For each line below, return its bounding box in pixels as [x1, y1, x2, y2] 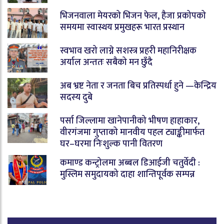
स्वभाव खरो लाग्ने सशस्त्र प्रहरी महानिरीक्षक [60, 43, 196, 58]
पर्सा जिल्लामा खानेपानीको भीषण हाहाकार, [60, 113, 199, 128]
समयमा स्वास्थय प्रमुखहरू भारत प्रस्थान [60, 19, 184, 35]
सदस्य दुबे [60, 89, 92, 105]
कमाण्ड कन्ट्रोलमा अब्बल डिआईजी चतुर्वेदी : [60, 155, 200, 170]
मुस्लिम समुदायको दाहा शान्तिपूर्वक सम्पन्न [60, 166, 195, 182]
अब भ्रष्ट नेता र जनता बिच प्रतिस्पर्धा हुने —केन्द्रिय [60, 78, 216, 93]
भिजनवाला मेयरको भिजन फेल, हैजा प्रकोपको [60, 8, 206, 23]
